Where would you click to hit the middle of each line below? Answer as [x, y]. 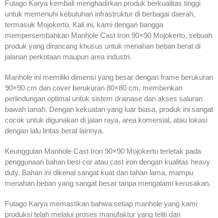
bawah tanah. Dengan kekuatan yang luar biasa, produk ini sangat [109, 109]
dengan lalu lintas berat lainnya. [54, 131]
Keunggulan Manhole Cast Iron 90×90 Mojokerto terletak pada [103, 151]
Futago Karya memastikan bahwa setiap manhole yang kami [101, 204]
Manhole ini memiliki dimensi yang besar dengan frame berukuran [109, 77]
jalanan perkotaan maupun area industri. [68, 57]
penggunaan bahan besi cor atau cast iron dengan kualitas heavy [108, 162]
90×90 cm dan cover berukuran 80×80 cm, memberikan [94, 88]
